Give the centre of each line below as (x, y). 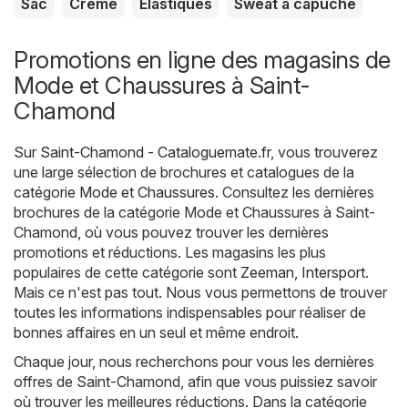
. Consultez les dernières (295, 193)
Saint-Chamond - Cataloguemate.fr (155, 153)
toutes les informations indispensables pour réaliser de (190, 313)
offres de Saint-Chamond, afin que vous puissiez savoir (195, 382)
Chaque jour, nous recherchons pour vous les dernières (194, 362)
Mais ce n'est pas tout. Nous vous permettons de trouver (200, 293)
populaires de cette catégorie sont (127, 273)
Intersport (333, 273)
